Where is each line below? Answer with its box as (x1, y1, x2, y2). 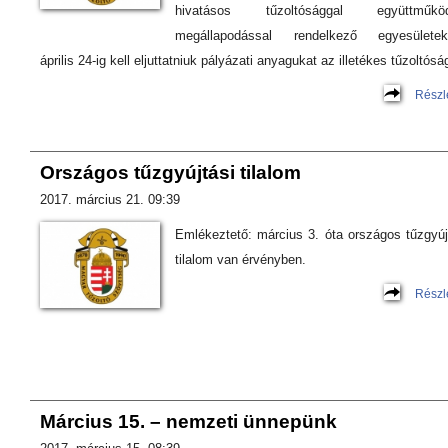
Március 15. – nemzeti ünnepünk (40, 411, 337, 432)
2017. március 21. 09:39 (40, 192, 180, 207)
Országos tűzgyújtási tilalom (40, 162, 301, 183)
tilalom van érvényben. (175, 252, 306, 267)
